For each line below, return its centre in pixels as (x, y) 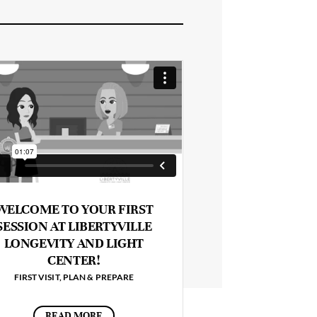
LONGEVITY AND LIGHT (74, 243)
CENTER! (74, 260)
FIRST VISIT (36, 277)
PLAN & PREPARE (98, 277)
